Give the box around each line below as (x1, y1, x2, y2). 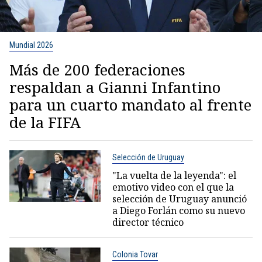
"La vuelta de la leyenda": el (112, 168, 236, 182)
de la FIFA (9, 111, 81, 133)
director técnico (112, 215, 184, 229)
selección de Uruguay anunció (112, 192, 247, 205)
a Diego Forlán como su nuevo (112, 204, 245, 217)
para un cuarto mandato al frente (9, 94, 251, 115)
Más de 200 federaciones (9, 58, 185, 80)
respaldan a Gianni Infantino (9, 76, 220, 98)
